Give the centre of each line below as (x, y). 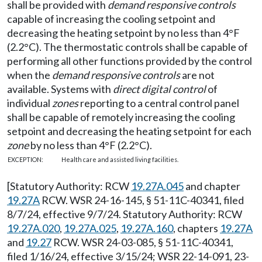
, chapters (196, 228)
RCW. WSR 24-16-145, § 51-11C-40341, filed (142, 200)
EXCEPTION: (25, 159)
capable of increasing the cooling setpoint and (111, 19)
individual (30, 103)
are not (197, 75)
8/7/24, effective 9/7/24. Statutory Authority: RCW (125, 214)
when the (30, 75)
